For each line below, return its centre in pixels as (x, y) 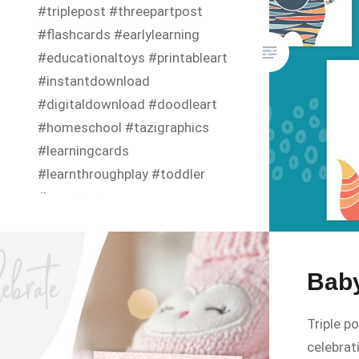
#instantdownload (94, 81)
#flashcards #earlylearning (119, 34)
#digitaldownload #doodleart (128, 104)
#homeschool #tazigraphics (124, 127)
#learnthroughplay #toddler (122, 173)
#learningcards (84, 150)
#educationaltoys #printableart (133, 57)
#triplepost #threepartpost (121, 11)
